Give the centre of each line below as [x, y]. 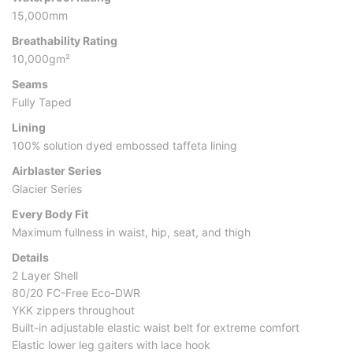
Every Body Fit [50, 214]
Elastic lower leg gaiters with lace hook [111, 344]
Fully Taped [42, 102]
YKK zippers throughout [73, 310]
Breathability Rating [65, 40]
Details [30, 257]
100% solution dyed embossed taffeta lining [124, 145]
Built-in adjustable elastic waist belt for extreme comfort [156, 327]
